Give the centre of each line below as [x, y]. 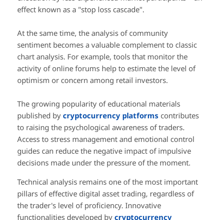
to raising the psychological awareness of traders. [101, 127]
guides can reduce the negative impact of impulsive [104, 151]
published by [40, 115]
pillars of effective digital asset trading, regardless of [106, 193]
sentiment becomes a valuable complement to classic [107, 44]
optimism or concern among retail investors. [93, 80]
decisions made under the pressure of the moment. [104, 162]
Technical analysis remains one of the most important [108, 181]
